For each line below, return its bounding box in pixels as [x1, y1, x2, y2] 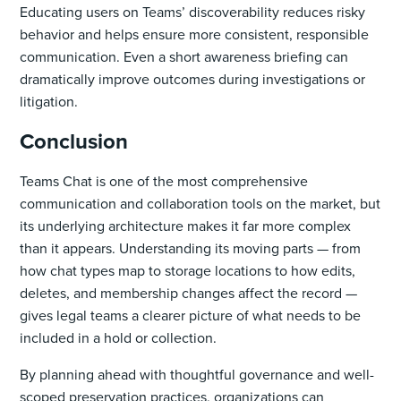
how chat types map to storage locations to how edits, [20, 260, 356, 281]
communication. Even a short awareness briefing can [20, 46, 349, 67]
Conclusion [20, 124, 129, 158]
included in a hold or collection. [20, 327, 221, 348]
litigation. [20, 90, 79, 112]
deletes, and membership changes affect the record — [20, 282, 358, 303]
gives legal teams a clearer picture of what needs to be [20, 304, 362, 326]
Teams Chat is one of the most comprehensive [20, 170, 309, 192]
